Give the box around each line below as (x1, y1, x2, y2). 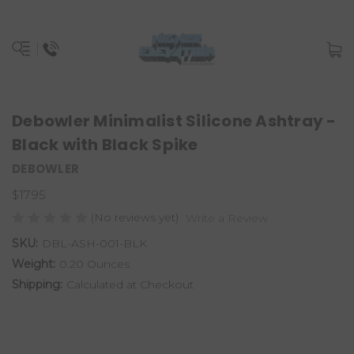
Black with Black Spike (12, 134, 198, 156)
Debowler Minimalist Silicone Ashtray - (12, 110, 337, 132)
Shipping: (12, 277, 62, 292)
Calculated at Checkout (66, 277, 194, 292)
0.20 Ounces (58, 256, 130, 271)
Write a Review (185, 210, 268, 225)
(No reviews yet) (91, 209, 179, 224)
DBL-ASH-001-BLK (41, 235, 147, 250)
